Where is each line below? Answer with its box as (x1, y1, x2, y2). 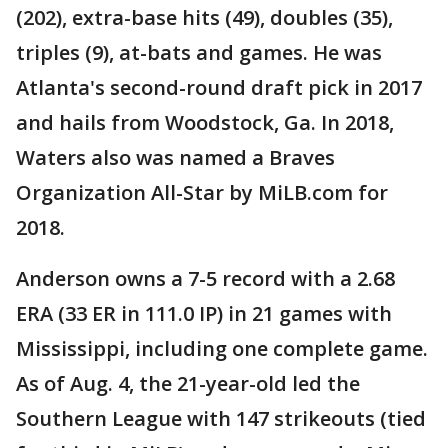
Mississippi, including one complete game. (16, 335, 428, 363)
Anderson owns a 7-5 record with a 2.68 (16, 265, 395, 293)
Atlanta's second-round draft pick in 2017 (16, 74, 422, 102)
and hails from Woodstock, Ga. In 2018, (16, 109, 394, 137)
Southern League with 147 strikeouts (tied (16, 405, 426, 433)
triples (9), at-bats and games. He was (16, 39, 382, 67)
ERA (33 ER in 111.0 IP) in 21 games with (16, 300, 392, 328)
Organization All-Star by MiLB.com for (16, 179, 388, 207)
